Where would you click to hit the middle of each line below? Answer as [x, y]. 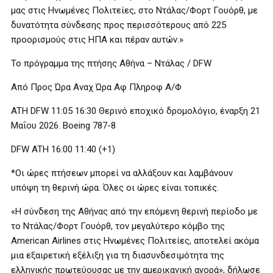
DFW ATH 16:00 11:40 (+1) [63, 149]
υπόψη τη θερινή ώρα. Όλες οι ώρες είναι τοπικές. [115, 188]
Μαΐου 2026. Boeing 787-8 [63, 126]
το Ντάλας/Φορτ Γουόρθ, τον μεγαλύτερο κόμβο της [118, 226]
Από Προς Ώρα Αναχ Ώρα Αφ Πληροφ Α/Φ [96, 87]
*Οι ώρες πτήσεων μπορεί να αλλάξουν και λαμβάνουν [122, 173]
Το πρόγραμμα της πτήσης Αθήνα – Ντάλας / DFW [111, 63]
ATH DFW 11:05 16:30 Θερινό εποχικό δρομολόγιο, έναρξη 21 [136, 111]
